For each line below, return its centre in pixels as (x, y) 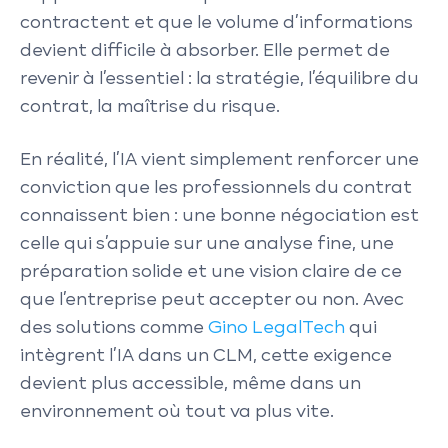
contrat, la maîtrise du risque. (150, 107)
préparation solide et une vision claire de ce (211, 272)
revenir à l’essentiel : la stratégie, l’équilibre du (219, 79)
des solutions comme (114, 328)
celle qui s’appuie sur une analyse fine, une (207, 244)
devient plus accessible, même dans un (190, 384)
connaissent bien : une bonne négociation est (219, 216)
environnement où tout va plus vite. (177, 412)
